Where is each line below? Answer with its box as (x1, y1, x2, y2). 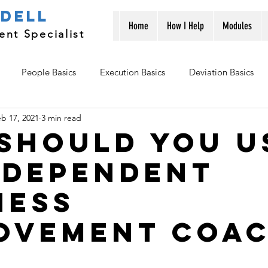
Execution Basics (100, 66, 165, 78)
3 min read (41, 112, 81, 123)
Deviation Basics (189, 66, 254, 78)
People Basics (22, 66, 76, 78)
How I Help (167, 20, 204, 32)
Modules (223, 20, 252, 32)
